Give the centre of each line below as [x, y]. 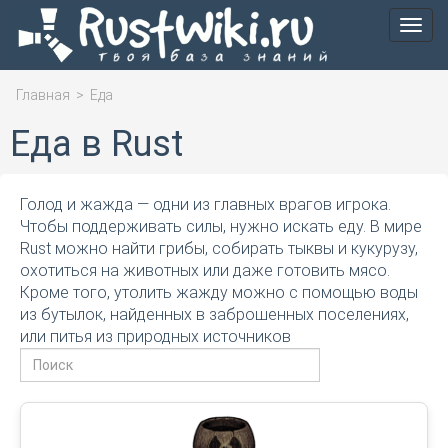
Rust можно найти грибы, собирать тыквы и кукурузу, [219, 248]
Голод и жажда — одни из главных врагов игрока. [205, 204]
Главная [43, 95]
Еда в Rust [96, 144]
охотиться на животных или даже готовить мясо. [205, 270]
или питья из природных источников [155, 336]
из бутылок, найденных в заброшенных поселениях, [214, 314]
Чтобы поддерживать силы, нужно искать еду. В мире [221, 226]
